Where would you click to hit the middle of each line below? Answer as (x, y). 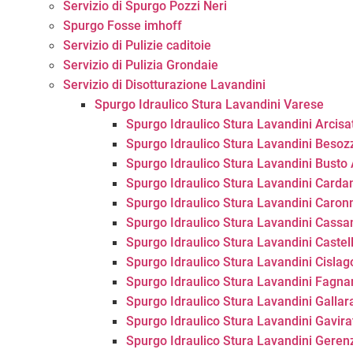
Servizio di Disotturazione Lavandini (164, 85)
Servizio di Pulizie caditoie (137, 45)
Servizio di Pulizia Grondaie (141, 65)
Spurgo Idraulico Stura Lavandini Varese (209, 104)
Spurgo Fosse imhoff (123, 26)
